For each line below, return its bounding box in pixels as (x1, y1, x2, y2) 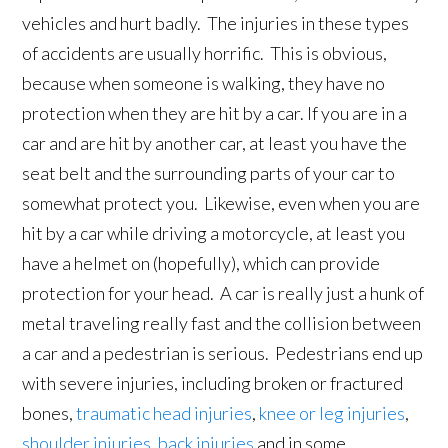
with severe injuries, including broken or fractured (22, 372, 404, 395)
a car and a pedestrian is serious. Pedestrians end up (22, 342, 424, 365)
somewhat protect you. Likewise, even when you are (22, 192, 421, 215)
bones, (22, 402, 77, 425)
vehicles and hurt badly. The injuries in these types (22, 12, 410, 35)
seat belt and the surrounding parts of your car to (22, 162, 396, 185)
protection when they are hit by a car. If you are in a (22, 102, 408, 125)
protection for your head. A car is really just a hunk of (22, 282, 425, 305)
